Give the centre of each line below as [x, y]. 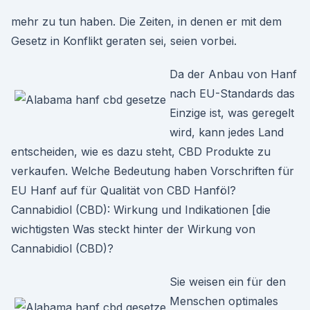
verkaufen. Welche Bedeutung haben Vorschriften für [153, 171]
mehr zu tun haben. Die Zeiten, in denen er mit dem [146, 21]
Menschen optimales [224, 301]
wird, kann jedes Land [227, 132]
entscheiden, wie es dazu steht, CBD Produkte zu [141, 152]
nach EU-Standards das [232, 93]
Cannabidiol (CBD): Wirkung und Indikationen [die [141, 210]
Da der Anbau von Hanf [233, 74]
